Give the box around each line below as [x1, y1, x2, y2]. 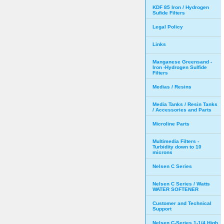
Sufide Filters [152, 10, 185, 15]
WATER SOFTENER [152, 186, 198, 192]
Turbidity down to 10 [152, 144, 201, 149]
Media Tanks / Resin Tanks [152, 101, 217, 107]
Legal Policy [152, 24, 183, 29]
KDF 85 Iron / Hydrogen [152, 4, 209, 10]
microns [152, 149, 172, 155]
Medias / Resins [152, 84, 191, 89]
